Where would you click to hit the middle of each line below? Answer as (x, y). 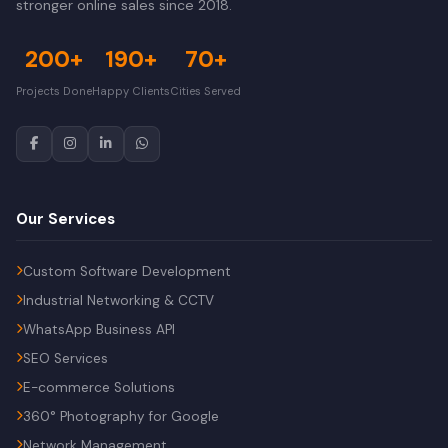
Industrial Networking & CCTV (118, 300)
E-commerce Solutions (99, 387)
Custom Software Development (127, 271)
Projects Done (54, 90)
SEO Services (65, 358)
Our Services (65, 218)
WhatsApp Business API (99, 329)
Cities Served (205, 90)
